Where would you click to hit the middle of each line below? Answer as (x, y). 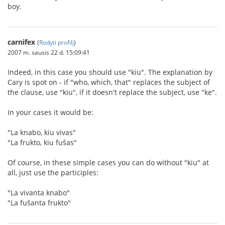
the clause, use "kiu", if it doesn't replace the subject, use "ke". (112, 92)
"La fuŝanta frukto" (39, 203)
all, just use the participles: (53, 173)
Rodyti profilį (57, 42)
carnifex (21, 42)
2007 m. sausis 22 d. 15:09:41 (49, 52)
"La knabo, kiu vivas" (42, 132)
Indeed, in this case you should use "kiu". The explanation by (110, 72)
